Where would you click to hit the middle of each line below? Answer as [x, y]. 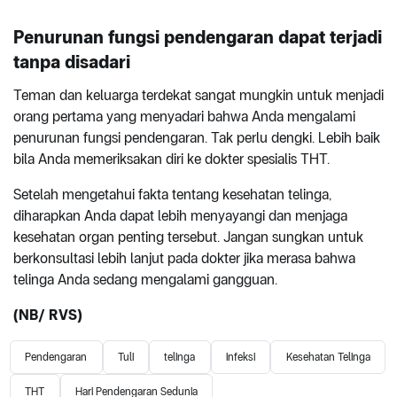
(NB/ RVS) [48, 315]
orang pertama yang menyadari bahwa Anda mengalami [184, 116]
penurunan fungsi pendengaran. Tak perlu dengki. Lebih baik [197, 137]
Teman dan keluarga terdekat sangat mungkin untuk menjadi [198, 95]
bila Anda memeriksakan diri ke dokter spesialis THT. [171, 159]
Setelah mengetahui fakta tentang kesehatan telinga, [172, 194]
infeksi [241, 358]
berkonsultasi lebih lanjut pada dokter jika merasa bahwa [184, 258]
